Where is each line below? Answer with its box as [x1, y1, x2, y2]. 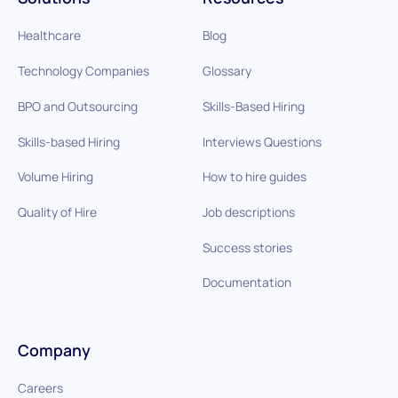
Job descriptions [202, 203, 295, 220]
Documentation [202, 274, 291, 291]
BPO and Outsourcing [17, 97, 138, 115]
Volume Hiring [17, 168, 93, 186]
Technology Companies [17, 62, 149, 80]
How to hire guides [202, 168, 306, 186]
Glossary [202, 62, 251, 80]
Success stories [202, 238, 292, 256]
